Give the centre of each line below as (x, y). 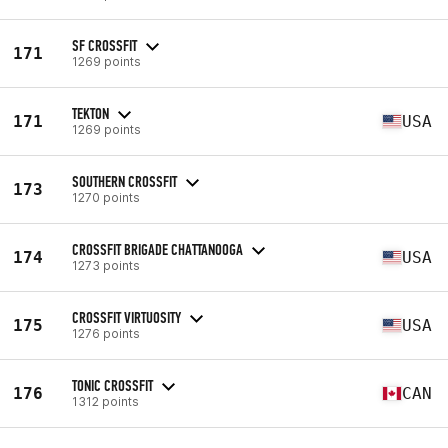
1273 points (106, 265)
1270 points (106, 197)
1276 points (106, 333)
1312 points (105, 401)
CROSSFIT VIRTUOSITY (126, 317)
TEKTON (90, 113)
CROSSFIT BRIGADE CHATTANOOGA (157, 249)
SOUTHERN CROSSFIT (124, 181)
